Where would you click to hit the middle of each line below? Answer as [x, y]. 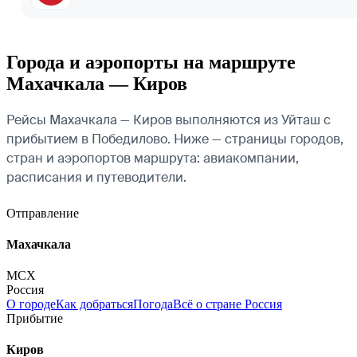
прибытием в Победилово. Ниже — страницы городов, [175, 139]
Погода [153, 304]
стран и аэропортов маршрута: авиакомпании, [153, 158]
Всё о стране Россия [228, 304]
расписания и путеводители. [96, 177]
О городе [31, 304]
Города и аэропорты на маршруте [151, 62]
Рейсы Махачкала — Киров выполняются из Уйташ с [169, 120]
